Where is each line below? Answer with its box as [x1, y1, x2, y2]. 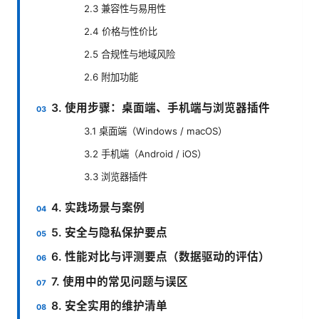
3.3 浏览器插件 [84, 171, 147, 183]
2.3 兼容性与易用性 [84, 2, 166, 14]
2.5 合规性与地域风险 [84, 48, 175, 60]
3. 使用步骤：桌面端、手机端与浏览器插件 [51, 100, 271, 115]
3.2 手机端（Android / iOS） [84, 148, 206, 160]
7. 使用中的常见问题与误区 [51, 274, 189, 288]
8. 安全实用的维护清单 [51, 299, 168, 313]
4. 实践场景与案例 [51, 201, 145, 215]
